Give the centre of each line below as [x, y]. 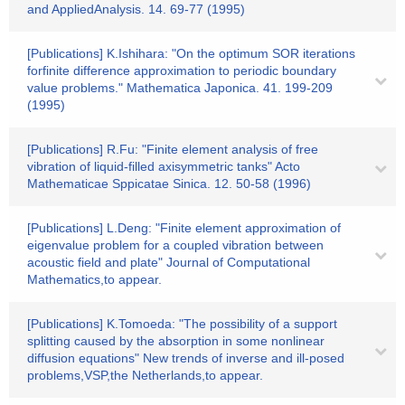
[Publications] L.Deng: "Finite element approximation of [184, 228]
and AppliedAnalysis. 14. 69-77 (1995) [136, 9]
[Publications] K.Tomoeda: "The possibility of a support [182, 324]
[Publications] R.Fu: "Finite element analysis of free [173, 149]
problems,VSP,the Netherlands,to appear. [145, 375]
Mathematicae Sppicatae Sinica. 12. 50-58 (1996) [169, 184]
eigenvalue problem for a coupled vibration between [175, 245]
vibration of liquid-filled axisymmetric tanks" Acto [164, 166]
